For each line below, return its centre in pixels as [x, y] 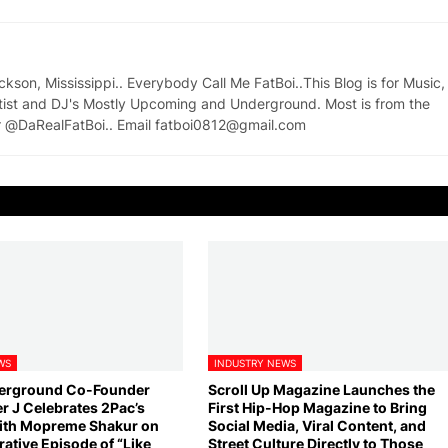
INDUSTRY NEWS [254, 362]
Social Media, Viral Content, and [316, 425]
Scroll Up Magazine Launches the [321, 389]
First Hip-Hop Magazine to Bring [317, 407]
